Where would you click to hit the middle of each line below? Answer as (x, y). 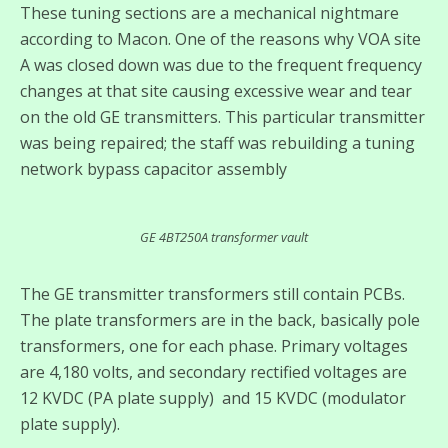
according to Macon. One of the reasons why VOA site (220, 38)
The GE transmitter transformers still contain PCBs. (212, 293)
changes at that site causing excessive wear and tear (216, 90)
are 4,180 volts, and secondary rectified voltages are (213, 371)
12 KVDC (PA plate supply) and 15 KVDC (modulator (213, 397)
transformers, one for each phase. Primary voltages (214, 345)
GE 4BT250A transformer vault (224, 236)
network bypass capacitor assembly (153, 168)
